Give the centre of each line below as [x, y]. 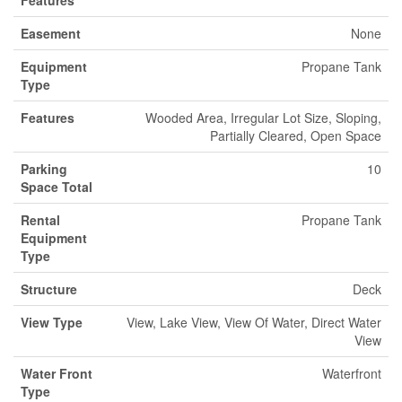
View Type [52, 322]
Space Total [57, 187]
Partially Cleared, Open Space [296, 135]
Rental [40, 220]
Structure [49, 289]
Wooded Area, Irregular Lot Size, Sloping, [263, 118]
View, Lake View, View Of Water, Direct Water [254, 322]
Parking [44, 169]
